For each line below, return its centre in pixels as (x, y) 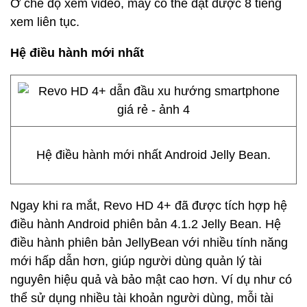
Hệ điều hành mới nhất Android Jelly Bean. (153, 155)
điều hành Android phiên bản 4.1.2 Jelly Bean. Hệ (146, 224)
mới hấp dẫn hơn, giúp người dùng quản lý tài (136, 261)
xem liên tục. (45, 22)
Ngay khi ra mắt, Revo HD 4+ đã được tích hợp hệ (149, 206)
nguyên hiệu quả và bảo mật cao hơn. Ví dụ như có (151, 280)
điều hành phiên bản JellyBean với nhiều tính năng (149, 243)
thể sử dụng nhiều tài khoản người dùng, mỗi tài (142, 298)
